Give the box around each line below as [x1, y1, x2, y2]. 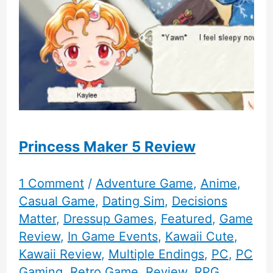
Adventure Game [95, 176, 193, 191]
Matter [18, 211, 56, 227]
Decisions [171, 194, 227, 209]
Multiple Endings [108, 247, 204, 262]
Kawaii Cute [165, 229, 234, 244]
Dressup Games [63, 211, 154, 227]
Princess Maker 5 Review [18, 138, 196, 156]
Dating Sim [102, 194, 165, 209]
